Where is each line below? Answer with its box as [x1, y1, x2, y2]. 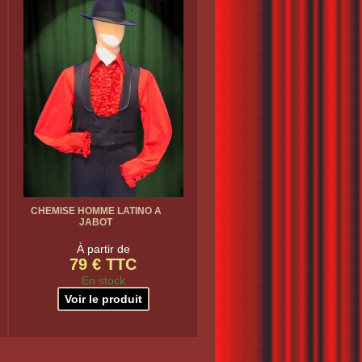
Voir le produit [64, 293, 142, 305]
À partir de [76, 242, 130, 255]
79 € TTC [69, 255, 137, 273]
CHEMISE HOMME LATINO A [30, 205, 162, 217]
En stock [81, 274, 125, 287]
